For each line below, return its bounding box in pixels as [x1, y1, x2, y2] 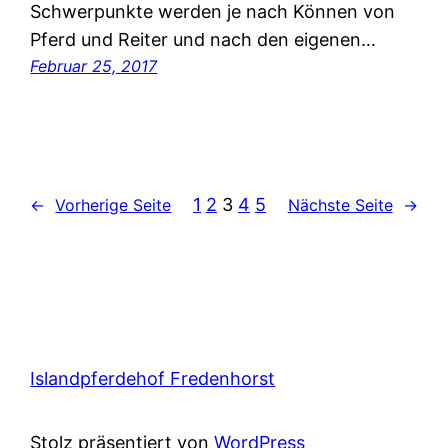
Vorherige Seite [55, 194, 172, 215]
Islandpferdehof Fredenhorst [30, 368, 276, 390]
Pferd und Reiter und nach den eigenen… [30, 29, 377, 51]
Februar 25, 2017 [30, 56, 158, 77]
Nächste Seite [287, 194, 393, 215]
